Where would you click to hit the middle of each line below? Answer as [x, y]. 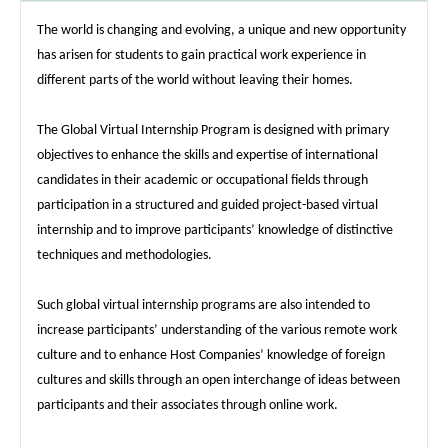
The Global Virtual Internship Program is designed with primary [212, 131]
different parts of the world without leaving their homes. [194, 81]
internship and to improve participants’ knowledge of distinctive [214, 231]
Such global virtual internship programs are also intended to [203, 306]
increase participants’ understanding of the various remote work [216, 331]
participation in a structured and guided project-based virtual [207, 206]
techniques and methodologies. [124, 256]
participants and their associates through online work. [187, 406]
